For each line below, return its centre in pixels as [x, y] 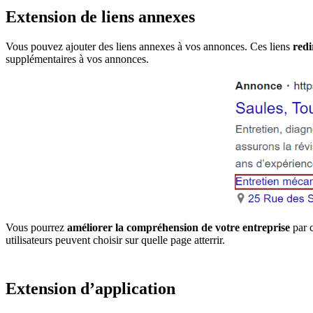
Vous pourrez [36, 228]
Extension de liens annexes [100, 17]
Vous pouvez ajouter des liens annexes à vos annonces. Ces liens [149, 46]
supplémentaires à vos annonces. [77, 59]
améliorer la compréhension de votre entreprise [179, 228]
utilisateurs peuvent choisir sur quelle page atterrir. [115, 240]
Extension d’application [90, 289]
